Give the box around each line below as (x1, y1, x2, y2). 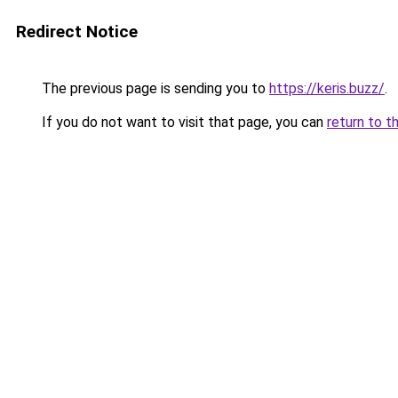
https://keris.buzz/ (269, 80, 385, 97)
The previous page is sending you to (38, 80, 269, 97)
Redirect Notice (16, 21, 138, 42)
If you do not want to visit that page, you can (38, 114, 327, 131)
